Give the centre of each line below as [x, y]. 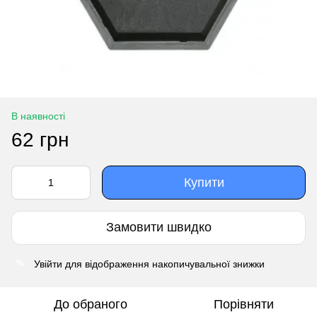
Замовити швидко [158, 227]
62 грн [40, 139]
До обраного [91, 304]
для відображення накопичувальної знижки [163, 264]
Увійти [48, 264]
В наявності [38, 116]
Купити [204, 182]
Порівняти [243, 304]
